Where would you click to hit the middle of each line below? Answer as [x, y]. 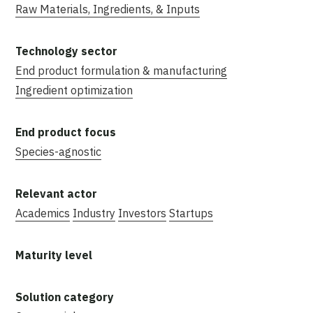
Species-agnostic [58, 151]
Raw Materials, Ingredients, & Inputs [108, 9]
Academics [43, 213]
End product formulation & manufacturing [121, 70]
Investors [142, 213]
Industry [94, 213]
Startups [191, 213]
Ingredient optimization [74, 90]
